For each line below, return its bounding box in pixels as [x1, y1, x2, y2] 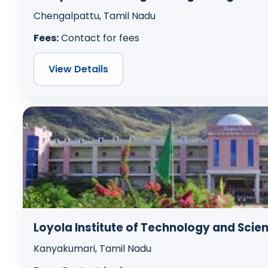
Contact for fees [58, 31, 139, 45]
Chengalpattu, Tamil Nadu [33, 8, 156, 23]
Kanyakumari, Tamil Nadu [33, 242, 151, 256]
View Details [48, 62, 108, 76]
